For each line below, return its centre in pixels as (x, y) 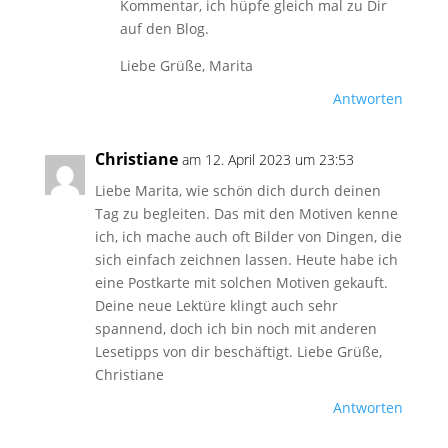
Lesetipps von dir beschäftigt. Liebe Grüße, (238, 351)
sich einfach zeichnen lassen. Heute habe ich (246, 259)
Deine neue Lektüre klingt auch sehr (216, 305)
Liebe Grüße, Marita (186, 65)
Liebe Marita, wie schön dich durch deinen (237, 190)
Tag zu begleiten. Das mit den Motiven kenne (246, 213)
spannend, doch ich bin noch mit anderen (235, 328)
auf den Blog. (164, 28)
